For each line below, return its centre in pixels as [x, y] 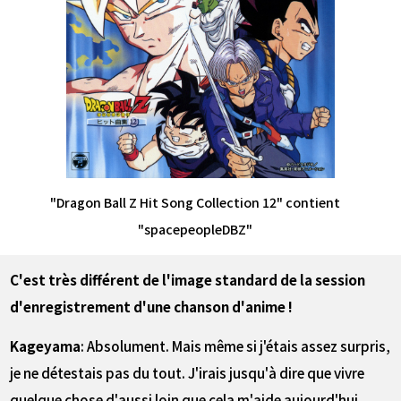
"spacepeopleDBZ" [196, 230]
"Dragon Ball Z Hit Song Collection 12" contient [196, 203]
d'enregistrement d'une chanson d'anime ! [152, 306]
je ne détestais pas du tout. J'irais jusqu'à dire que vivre [188, 373]
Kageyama [46, 346]
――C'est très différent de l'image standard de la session [188, 279]
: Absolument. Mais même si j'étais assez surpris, [236, 346]
